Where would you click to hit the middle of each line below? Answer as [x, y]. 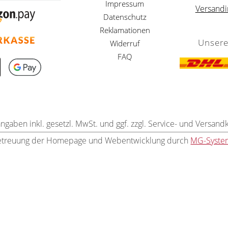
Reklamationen [125, 30]
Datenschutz [125, 17]
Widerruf [125, 43]
